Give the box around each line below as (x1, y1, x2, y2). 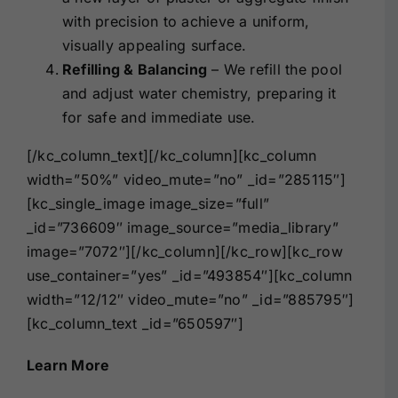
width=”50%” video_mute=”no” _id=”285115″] (27, 170, 346, 188)
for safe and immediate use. (62, 107, 256, 126)
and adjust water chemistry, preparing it (62, 84, 337, 102)
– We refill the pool (207, 60, 343, 78)
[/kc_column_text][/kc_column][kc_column (27, 146, 317, 164)
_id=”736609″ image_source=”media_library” (27, 218, 338, 236)
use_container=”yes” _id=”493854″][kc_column (27, 266, 353, 284)
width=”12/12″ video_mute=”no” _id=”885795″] (27, 290, 354, 308)
